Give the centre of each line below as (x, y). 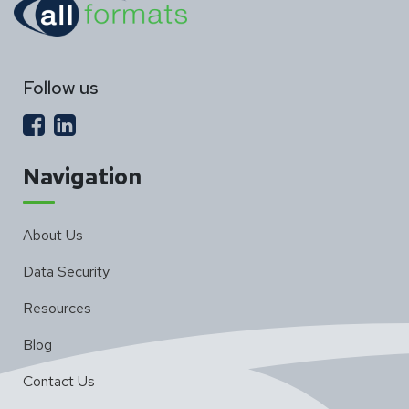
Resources (57, 308)
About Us (53, 235)
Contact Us (59, 381)
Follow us (61, 87)
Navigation (82, 176)
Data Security (66, 271)
